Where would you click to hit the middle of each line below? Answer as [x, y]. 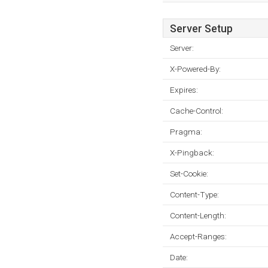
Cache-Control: [197, 111]
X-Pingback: [192, 153]
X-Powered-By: [195, 69]
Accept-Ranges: [198, 236]
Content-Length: [198, 215]
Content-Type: [194, 194]
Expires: [184, 90]
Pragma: [186, 132]
